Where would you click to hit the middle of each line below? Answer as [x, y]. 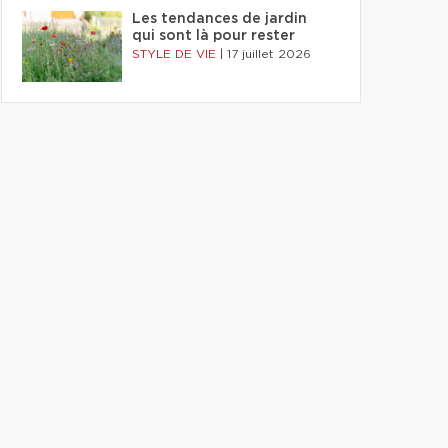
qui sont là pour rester [213, 36]
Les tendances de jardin [219, 19]
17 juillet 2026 [269, 54]
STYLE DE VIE [176, 54]
